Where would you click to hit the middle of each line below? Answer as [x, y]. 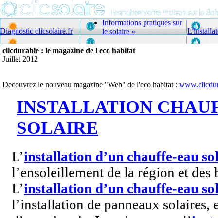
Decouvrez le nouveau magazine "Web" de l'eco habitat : [91, 84]
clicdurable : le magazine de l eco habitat [69, 50]
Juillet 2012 [20, 59]
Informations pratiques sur [142, 23]
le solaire [116, 31]
